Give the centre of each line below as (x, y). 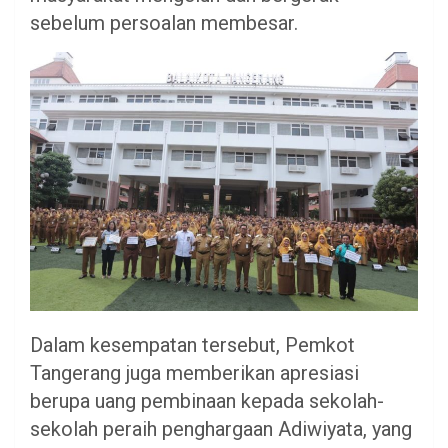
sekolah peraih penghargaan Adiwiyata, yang (221, 429)
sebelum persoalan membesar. (164, 23)
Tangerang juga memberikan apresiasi (194, 373)
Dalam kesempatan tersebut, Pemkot (192, 345)
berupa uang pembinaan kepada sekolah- (207, 401)
